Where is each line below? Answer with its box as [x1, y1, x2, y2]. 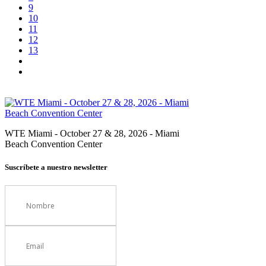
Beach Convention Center [5, 139, 102, 150]
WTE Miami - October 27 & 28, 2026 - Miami [5, 128, 179, 139]
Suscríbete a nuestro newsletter [5, 163, 107, 172]
